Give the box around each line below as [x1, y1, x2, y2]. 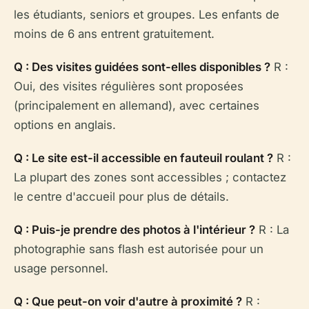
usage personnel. [14, 261, 108, 275]
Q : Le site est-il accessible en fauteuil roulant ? [14, 150, 273, 165]
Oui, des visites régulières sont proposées [14, 79, 243, 93]
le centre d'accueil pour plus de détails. [14, 189, 229, 203]
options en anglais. [14, 117, 116, 132]
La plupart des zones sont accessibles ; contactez [14, 170, 286, 184]
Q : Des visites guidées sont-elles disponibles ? [14, 59, 270, 74]
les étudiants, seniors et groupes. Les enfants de [14, 7, 279, 21]
